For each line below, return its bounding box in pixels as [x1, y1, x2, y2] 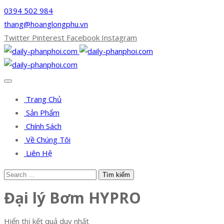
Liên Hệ [24, 148, 52, 158]
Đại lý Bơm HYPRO [4, 187, 141, 208]
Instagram [101, 32, 137, 42]
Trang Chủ [24, 94, 61, 104]
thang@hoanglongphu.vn [4, 19, 88, 29]
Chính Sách [24, 121, 61, 131]
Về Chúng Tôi [24, 134, 70, 144]
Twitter [4, 32, 30, 42]
